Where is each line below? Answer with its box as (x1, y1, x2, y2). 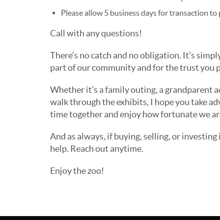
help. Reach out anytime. (50, 143, 143, 154)
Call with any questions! (50, 28, 142, 39)
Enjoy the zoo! (50, 165, 104, 176)
